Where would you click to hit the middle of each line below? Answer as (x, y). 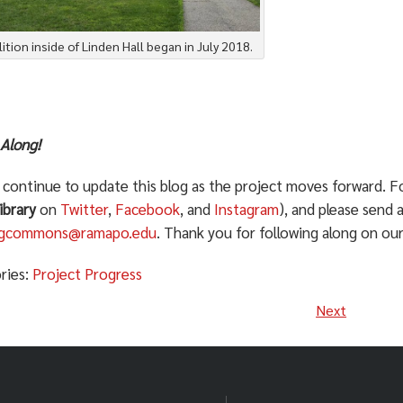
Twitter (85, 209)
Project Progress (88, 273)
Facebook (148, 209)
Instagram (247, 209)
